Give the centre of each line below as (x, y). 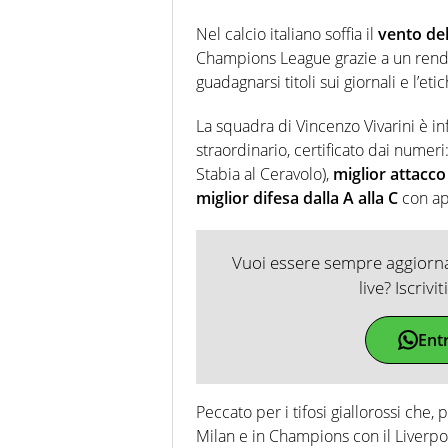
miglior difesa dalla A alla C (297, 197)
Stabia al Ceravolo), (264, 173)
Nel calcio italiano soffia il (287, 33)
